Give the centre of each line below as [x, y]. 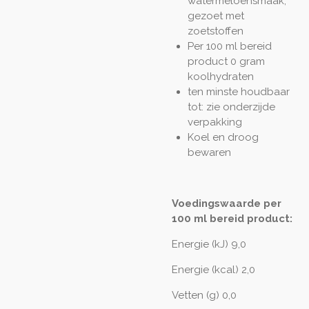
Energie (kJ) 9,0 [209, 245]
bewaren [209, 153]
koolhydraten [220, 77]
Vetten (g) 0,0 [204, 296]
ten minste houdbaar [238, 92]
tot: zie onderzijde [231, 107]
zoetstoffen [215, 31]
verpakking [215, 122]
